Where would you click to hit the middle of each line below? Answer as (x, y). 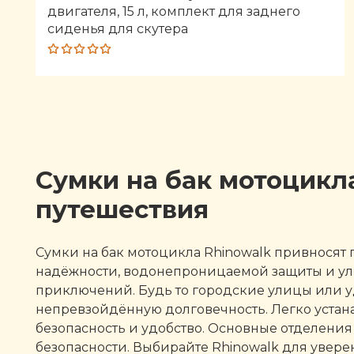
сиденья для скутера (118, 28)
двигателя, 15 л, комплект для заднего (174, 11)
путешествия (122, 209)
